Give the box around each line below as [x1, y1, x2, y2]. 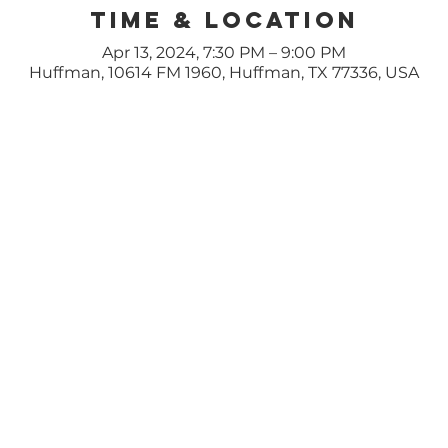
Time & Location [89, 5, 359, 34]
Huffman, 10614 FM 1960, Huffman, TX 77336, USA [29, 62, 419, 82]
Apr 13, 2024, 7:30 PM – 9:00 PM [102, 42, 346, 62]
